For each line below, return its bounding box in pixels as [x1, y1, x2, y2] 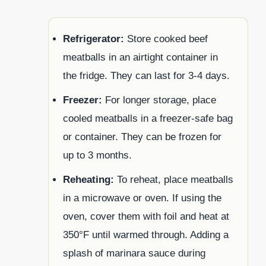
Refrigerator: [63, 33, 124, 45]
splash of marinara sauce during [63, 247, 205, 259]
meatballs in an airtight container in [63, 51, 218, 63]
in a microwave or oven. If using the [63, 192, 221, 204]
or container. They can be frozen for [63, 131, 221, 142]
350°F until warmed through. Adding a [63, 229, 229, 240]
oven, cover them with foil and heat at [63, 210, 229, 222]
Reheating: [63, 173, 114, 185]
